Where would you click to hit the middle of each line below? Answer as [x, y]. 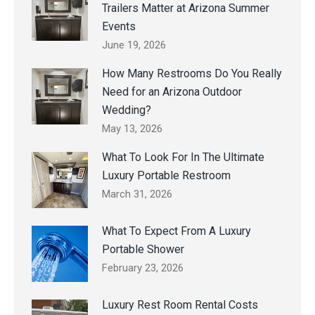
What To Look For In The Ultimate [183, 157]
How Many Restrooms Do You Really [192, 74]
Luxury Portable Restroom [166, 176]
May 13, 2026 [132, 129]
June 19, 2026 [134, 45]
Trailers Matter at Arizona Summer [186, 8]
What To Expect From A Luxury [176, 231]
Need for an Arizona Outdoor [172, 92]
